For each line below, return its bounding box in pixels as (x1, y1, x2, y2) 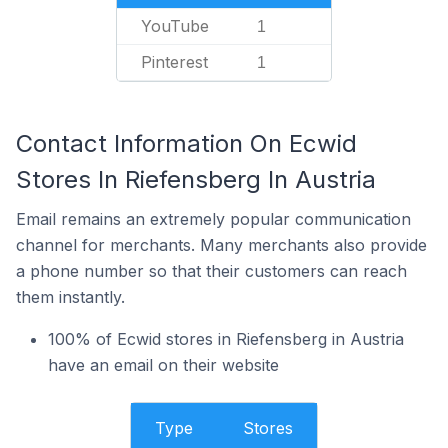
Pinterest (141, 52, 208, 72)
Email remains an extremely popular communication (16, 209, 411, 229)
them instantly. (16, 287, 125, 307)
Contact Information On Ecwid (16, 129, 357, 158)
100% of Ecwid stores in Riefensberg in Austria (48, 329, 404, 349)
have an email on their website (48, 355, 279, 375)
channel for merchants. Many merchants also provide (16, 235, 427, 255)
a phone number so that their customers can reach (16, 261, 407, 281)
